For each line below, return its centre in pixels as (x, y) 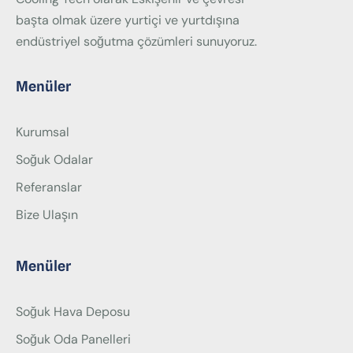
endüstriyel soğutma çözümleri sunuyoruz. (138, 42)
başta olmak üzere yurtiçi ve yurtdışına (128, 20)
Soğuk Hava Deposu (73, 312)
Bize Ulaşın (47, 215)
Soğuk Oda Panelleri (73, 340)
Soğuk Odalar (54, 160)
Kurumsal (43, 132)
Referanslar (49, 188)
